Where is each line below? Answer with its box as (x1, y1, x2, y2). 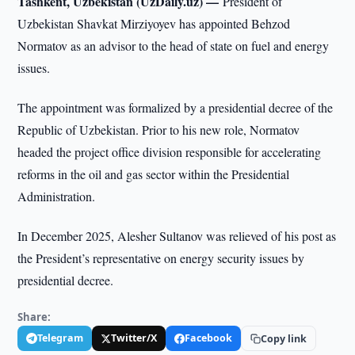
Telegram (37, 331, 84, 345)
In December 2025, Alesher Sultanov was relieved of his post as (17, 227, 337, 244)
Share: (17, 310, 52, 324)
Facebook (185, 331, 233, 345)
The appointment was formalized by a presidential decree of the (17, 99, 334, 116)
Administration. (17, 188, 96, 204)
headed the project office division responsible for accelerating (17, 143, 322, 160)
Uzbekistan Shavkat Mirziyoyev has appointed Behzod (17, 15, 291, 32)
